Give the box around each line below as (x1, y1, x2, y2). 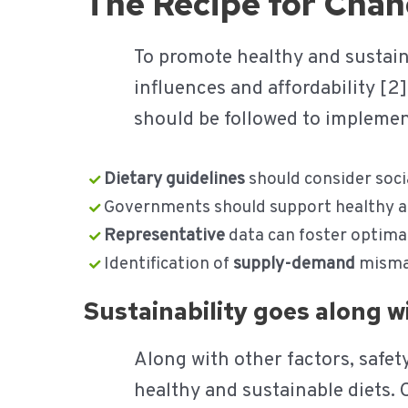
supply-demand (232, 252, 355, 275)
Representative (103, 224, 225, 247)
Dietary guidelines (103, 168, 245, 190)
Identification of (103, 252, 233, 275)
